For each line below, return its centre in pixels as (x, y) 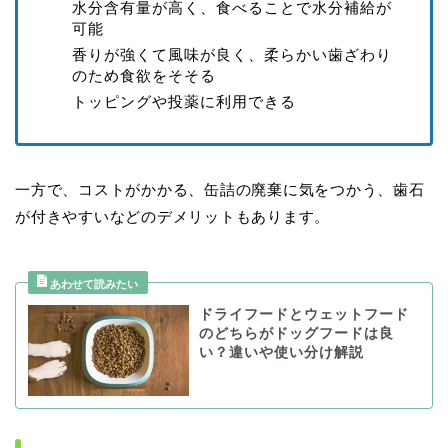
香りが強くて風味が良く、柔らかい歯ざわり (232, 54)
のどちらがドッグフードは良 (296, 334)
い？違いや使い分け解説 (281, 353)
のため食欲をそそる (144, 75)
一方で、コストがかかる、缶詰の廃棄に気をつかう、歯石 (220, 190)
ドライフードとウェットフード (303, 315)
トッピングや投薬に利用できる (184, 102)
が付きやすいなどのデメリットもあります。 (173, 217)
